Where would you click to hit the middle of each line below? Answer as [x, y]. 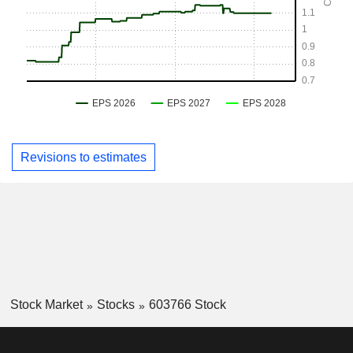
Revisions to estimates [84, 157]
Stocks [115, 305]
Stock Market [46, 305]
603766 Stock [187, 305]
